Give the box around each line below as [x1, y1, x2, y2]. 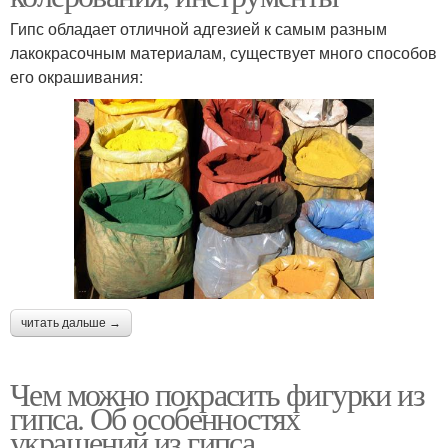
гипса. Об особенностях [10, 395, 300, 439]
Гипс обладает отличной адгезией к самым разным [10, 16, 387, 40]
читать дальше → [21, 315, 121, 330]
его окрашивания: [10, 64, 143, 88]
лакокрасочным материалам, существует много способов [10, 40, 437, 64]
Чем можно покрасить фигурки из [10, 371, 424, 415]
